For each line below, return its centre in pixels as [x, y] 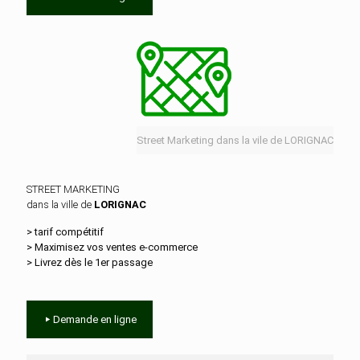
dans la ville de [60, 205]
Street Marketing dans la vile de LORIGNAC [235, 140]
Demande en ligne [95, 319]
